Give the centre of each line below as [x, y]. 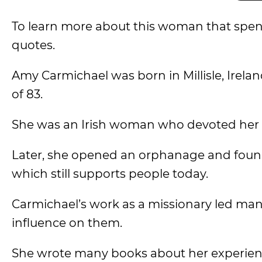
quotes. [33, 45]
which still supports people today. [110, 174]
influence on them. [67, 223]
